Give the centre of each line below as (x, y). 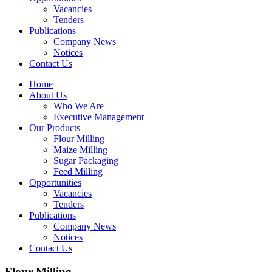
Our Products (55, 128)
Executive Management (99, 117)
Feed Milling (78, 172)
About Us (48, 95)
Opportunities (55, 183)
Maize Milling (80, 150)
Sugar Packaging (86, 161)
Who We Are (79, 106)
